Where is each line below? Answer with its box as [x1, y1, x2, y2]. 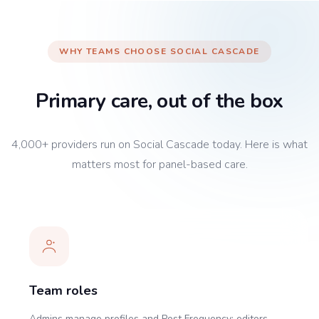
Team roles [29, 281, 98, 299]
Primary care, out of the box [36, 87, 283, 115]
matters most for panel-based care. [71, 156, 248, 172]
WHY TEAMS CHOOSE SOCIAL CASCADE [59, 45, 260, 57]
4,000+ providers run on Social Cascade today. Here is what [11, 136, 308, 152]
